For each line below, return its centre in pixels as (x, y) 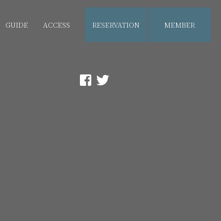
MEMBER (180, 25)
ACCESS (56, 25)
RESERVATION (116, 25)
